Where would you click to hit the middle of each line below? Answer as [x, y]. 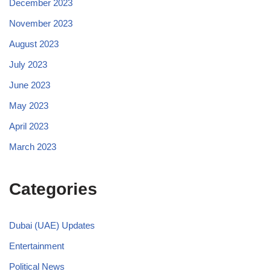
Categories [53, 189]
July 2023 [28, 64]
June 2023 [30, 85]
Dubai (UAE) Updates [52, 225]
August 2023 [34, 44]
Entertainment [37, 246]
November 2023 [41, 23]
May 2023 [29, 105]
